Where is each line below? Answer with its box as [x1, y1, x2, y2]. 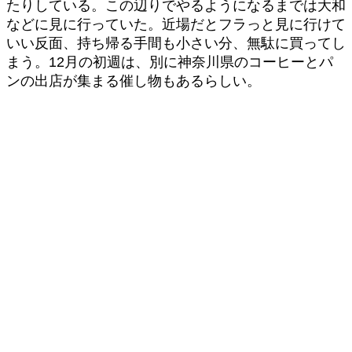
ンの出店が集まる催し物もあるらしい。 [6, 73, 261, 90]
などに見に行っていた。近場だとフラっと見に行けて [6, 16, 346, 33]
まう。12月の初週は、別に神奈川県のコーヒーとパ [6, 54, 333, 71]
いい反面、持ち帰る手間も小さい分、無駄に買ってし [6, 35, 346, 52]
